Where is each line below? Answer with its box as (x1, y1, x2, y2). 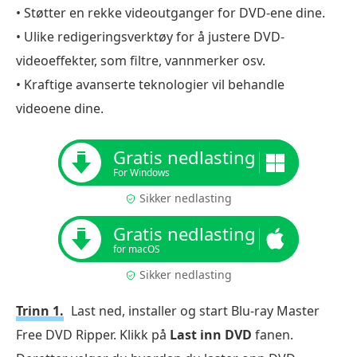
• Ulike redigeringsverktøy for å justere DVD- (16, 27, 284, 45)
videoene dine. (16, 99, 104, 117)
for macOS (113, 241, 160, 256)
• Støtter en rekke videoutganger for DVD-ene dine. (16, 3, 325, 22)
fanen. (252, 325, 293, 343)
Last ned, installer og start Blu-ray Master (71, 301, 320, 320)
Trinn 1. (16, 301, 64, 320)
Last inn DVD (170, 325, 252, 343)
